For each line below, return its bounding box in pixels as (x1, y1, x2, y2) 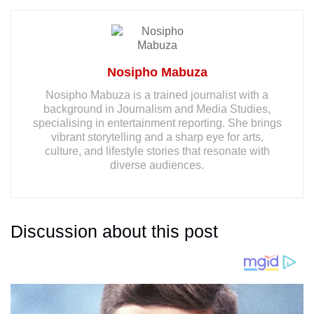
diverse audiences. (110, 159, 204, 172)
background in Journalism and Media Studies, (43, 103, 271, 116)
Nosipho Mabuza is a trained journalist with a (46, 89, 268, 102)
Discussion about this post (11, 221, 218, 242)
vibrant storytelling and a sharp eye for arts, (50, 131, 264, 144)
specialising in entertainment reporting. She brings (32, 117, 282, 130)
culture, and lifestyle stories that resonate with (44, 145, 270, 158)
